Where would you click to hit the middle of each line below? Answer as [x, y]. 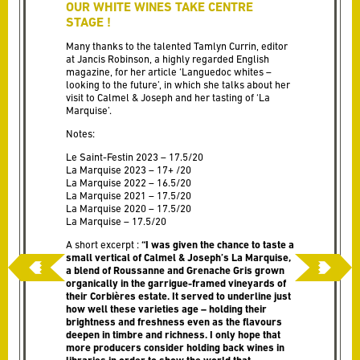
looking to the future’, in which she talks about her [178, 85]
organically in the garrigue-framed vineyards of [176, 283]
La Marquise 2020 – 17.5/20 [128, 209]
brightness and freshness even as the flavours [174, 322]
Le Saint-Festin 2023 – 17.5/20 [134, 157]
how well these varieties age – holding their [166, 309]
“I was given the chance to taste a [216, 245]
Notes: [80, 134]
